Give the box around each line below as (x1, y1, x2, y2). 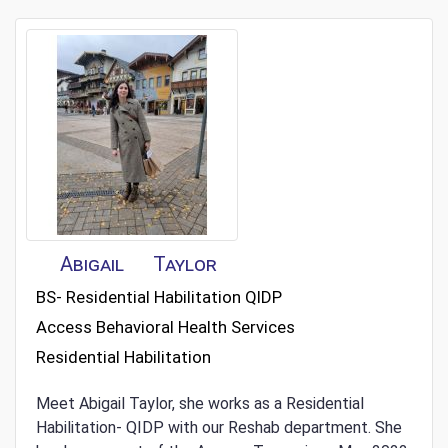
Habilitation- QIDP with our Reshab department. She (36, 418, 402, 438)
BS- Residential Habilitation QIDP (36, 287, 282, 308)
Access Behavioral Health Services (36, 317, 295, 338)
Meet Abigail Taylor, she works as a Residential (36, 394, 364, 414)
